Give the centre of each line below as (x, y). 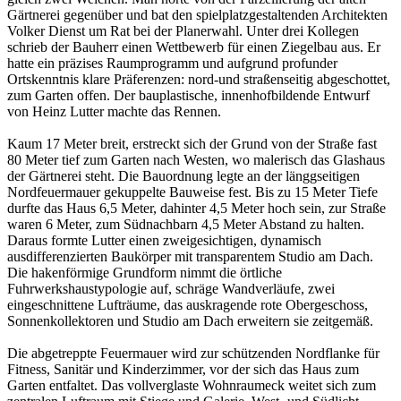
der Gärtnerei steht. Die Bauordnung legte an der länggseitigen (183, 176)
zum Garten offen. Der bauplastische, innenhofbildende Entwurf (188, 96)
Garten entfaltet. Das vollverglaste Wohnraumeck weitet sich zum (192, 386)
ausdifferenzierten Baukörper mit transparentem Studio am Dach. (190, 257)
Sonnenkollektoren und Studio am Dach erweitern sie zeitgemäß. (190, 321)
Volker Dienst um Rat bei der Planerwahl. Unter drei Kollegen (183, 31)
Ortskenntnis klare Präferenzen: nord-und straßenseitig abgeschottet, (199, 80)
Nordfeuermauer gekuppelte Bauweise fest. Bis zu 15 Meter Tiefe (192, 192)
